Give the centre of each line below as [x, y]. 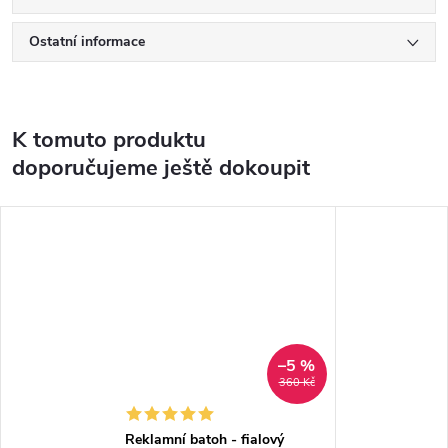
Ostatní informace [87, 42]
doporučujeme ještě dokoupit [161, 168]
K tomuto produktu [109, 140]
